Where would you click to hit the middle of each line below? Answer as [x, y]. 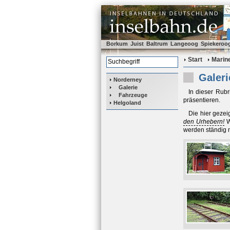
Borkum [117, 44]
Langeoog [184, 44]
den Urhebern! [204, 122]
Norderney [128, 80]
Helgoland [127, 103]
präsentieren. [202, 100]
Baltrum [157, 44]
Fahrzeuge [133, 95]
